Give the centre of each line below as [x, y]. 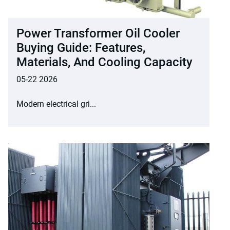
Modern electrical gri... [56, 104]
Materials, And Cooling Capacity [104, 62]
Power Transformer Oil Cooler [98, 33]
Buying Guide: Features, [81, 47]
